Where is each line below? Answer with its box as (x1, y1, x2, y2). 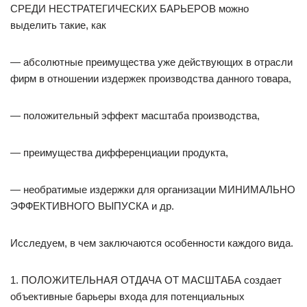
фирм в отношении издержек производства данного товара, (10, 73, 291, 84)
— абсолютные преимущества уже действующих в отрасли (10, 56, 293, 68)
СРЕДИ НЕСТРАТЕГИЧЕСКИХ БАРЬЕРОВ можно (10, 3, 249, 14)
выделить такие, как (10, 19, 106, 31)
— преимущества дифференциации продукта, (10, 147, 228, 158)
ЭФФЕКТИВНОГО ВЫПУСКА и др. (10, 200, 174, 212)
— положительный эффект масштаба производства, (10, 110, 260, 121)
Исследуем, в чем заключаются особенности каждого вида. (10, 237, 293, 249)
